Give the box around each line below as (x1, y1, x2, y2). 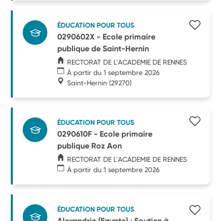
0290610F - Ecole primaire (57, 129, 153, 139)
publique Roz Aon (57, 141, 122, 150)
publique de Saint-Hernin (57, 43, 149, 53)
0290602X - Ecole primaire (57, 32, 156, 41)
